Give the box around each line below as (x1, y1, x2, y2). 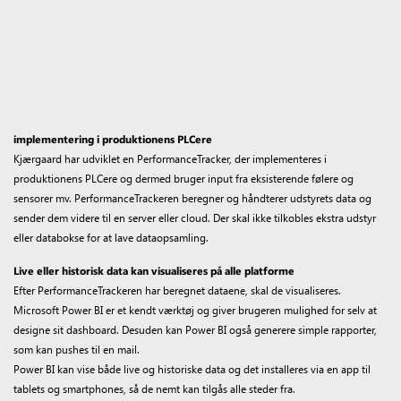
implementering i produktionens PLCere (13, 132, 212, 146)
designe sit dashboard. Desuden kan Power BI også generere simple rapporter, (13, 322, 377, 337)
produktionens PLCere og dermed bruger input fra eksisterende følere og (13, 171, 354, 185)
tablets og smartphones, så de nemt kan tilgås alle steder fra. (13, 381, 295, 396)
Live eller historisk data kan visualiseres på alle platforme (13, 263, 294, 277)
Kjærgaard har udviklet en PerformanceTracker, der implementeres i (13, 151, 327, 166)
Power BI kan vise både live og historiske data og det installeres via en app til (13, 362, 371, 376)
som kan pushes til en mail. (13, 342, 140, 356)
